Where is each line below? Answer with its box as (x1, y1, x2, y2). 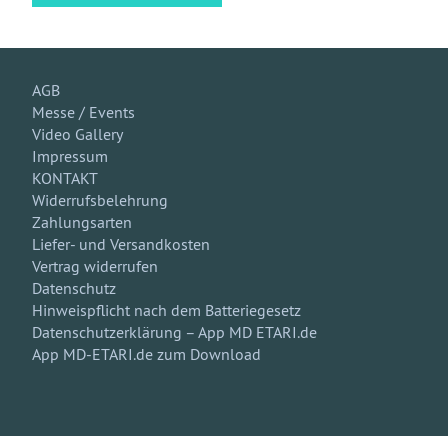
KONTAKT (32, 168, 98, 188)
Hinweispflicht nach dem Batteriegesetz (32, 300, 301, 320)
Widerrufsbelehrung (32, 190, 168, 210)
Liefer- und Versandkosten (32, 234, 210, 254)
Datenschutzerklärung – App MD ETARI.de (32, 322, 317, 342)
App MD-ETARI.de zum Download (32, 344, 261, 364)
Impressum (32, 146, 108, 166)
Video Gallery (32, 124, 123, 144)
